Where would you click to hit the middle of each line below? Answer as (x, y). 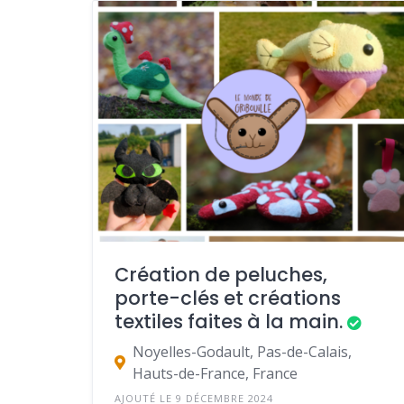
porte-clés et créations (228, 298)
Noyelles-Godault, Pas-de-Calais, (242, 352)
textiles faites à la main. (229, 322)
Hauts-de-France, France (215, 374)
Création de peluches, (221, 275)
